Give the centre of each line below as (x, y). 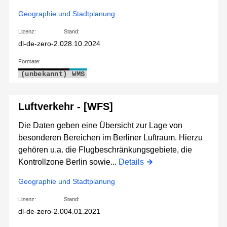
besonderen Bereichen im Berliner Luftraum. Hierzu (110, 138)
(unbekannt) (44, 74)
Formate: (29, 62)
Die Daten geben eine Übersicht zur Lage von (100, 126)
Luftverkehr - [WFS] (66, 107)
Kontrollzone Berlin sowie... (68, 162)
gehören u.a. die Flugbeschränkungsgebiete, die (105, 150)
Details (131, 162)
